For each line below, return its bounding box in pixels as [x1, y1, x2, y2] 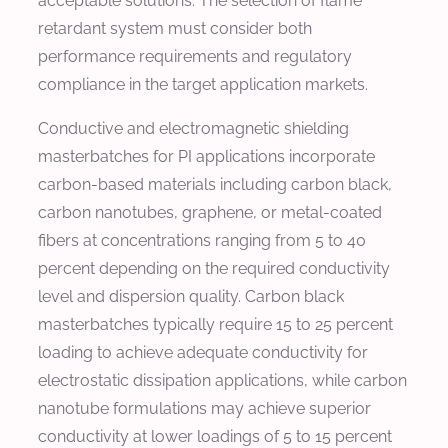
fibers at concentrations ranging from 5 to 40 [38, 230, 366, 250]
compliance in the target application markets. [38, 74, 368, 94]
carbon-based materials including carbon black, [38, 174, 392, 194]
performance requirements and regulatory [38, 46, 352, 66]
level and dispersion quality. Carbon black [38, 286, 344, 306]
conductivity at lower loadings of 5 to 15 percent [38, 426, 392, 446]
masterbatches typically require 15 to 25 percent [38, 314, 393, 334]
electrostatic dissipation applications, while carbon [38, 370, 407, 390]
